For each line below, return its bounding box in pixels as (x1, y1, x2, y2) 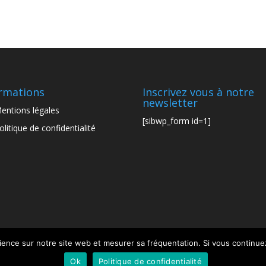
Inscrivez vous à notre (142, 84, 255, 99)
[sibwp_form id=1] (142, 115, 211, 126)
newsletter (142, 95, 198, 110)
